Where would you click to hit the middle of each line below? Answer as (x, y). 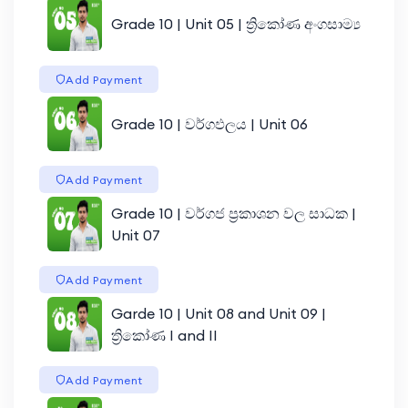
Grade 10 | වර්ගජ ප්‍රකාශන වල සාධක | (233, 213)
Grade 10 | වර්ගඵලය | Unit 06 (209, 123)
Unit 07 (135, 235)
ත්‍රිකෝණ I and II (164, 335)
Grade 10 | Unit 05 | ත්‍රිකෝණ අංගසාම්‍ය (235, 23)
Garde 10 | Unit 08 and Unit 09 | (218, 313)
